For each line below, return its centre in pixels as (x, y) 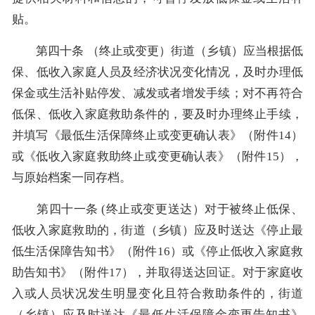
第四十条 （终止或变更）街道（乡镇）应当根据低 (157, 51)
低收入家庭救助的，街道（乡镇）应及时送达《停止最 (157, 230)
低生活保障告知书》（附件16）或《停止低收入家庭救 (157, 251)
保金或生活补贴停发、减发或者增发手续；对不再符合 (157, 93)
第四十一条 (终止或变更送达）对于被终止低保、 (157, 209)
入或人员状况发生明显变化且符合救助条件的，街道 (157, 293)
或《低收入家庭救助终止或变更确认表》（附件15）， (157, 156)
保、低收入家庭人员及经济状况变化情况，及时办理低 (157, 72)
